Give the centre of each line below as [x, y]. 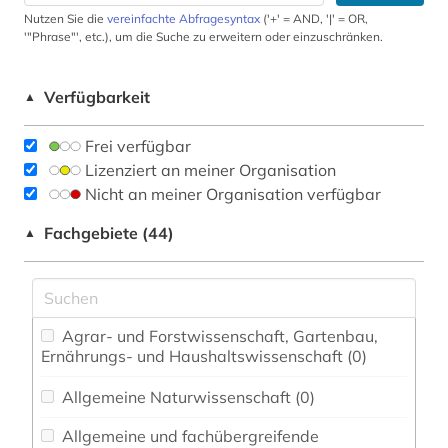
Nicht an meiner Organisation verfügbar [233, 194]
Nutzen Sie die [65, 19]
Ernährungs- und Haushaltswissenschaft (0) [357, 356]
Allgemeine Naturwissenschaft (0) [305, 397]
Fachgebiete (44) [109, 233]
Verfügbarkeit [97, 97]
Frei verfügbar [138, 146]
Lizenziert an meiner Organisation [210, 170]
